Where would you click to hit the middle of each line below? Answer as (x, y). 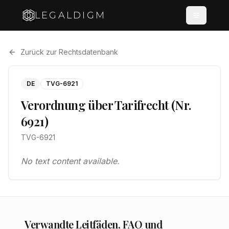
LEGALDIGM (71, 15)
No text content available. (70, 161)
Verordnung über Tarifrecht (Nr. (106, 105)
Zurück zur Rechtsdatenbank (69, 52)
